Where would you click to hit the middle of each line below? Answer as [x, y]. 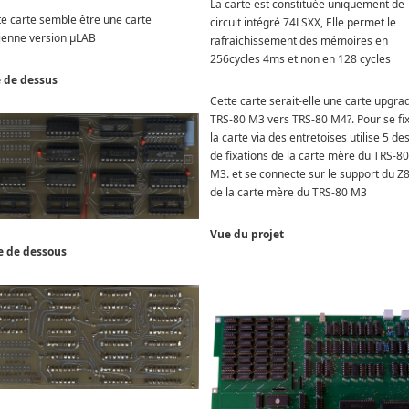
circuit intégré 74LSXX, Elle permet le [303, 22]
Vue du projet [247, 234]
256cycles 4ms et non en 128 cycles [300, 58]
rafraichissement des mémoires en [299, 40]
